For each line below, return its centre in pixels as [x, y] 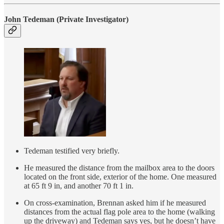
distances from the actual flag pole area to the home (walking [119, 212]
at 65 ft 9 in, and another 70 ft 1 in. [79, 186]
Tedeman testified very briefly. [72, 151]
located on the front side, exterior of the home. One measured [120, 177]
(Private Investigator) [91, 19]
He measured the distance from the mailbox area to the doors [119, 168]
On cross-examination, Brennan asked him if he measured [115, 203]
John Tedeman [29, 19]
